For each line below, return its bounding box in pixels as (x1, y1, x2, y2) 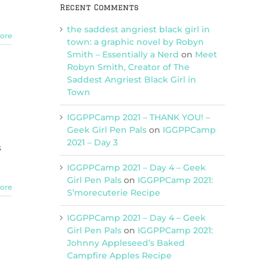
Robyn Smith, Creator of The (67, 61, 190, 72)
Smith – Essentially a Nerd (67, 48, 179, 60)
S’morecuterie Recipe (67, 187, 160, 198)
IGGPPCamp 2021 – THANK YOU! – (67, 111, 210, 123)
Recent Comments (60, 2, 139, 11)
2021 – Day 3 (67, 136, 118, 148)
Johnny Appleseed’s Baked (67, 237, 185, 248)
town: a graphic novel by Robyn (67, 36, 204, 47)
